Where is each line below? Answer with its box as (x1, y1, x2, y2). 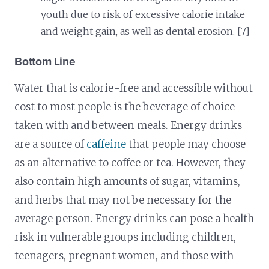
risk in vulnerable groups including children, (14, 230, 237, 244)
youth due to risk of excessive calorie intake (41, 8, 246, 20)
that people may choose (126, 137, 246, 151)
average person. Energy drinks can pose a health (14, 211, 255, 225)
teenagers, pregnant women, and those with (14, 249, 234, 262)
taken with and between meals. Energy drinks (14, 118, 243, 132)
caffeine (86, 137, 127, 151)
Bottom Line (14, 54, 76, 68)
